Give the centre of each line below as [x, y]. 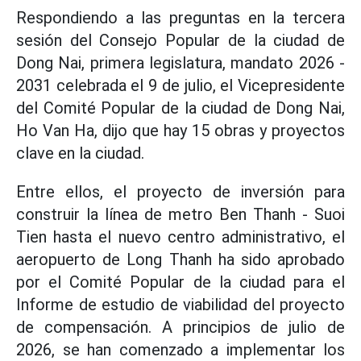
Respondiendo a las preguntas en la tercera [180, 18]
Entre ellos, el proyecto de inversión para [180, 192]
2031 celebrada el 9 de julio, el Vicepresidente [180, 85]
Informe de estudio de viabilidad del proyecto [180, 305]
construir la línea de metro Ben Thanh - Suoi [180, 214]
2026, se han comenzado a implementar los [180, 350]
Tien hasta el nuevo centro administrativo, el [180, 237]
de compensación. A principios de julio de [180, 327]
